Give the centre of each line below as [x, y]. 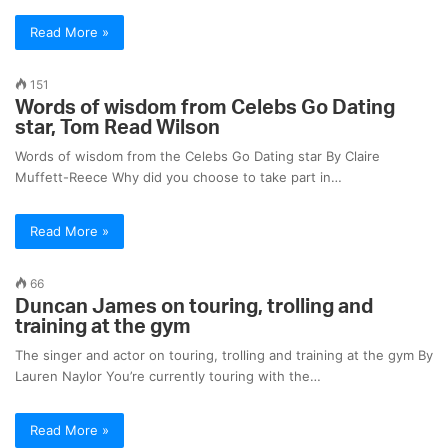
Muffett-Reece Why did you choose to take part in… [178, 177]
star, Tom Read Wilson [117, 128]
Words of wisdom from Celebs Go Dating [205, 108]
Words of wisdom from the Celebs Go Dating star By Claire [197, 156]
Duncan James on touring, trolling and [194, 307]
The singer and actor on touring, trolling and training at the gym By [224, 355]
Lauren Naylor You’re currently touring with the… [168, 376]
